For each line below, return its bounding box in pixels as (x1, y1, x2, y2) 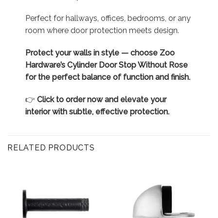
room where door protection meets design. (25, 26, 179, 36)
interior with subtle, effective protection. (25, 107, 169, 116)
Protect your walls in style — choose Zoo (25, 48, 175, 57)
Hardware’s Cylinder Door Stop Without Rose (25, 60, 188, 70)
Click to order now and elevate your (36, 94, 166, 104)
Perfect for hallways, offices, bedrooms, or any (25, 14, 191, 23)
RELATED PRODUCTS (7, 143, 95, 153)
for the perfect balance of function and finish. (25, 72, 190, 82)
